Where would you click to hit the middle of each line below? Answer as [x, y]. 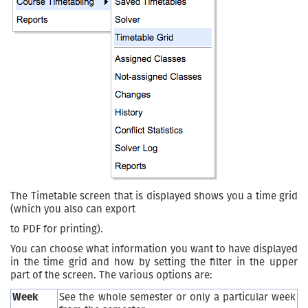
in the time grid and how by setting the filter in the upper [154, 262]
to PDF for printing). [57, 229]
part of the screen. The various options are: [111, 275]
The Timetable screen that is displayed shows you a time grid [154, 196]
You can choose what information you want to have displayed [154, 249]
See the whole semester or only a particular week [177, 297]
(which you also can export [73, 209]
